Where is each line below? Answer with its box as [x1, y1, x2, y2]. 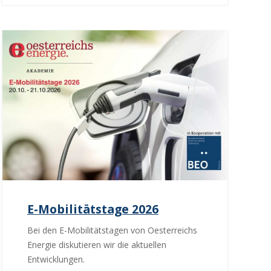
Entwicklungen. [27, 253, 85, 265]
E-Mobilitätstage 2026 [27, 200, 158, 217]
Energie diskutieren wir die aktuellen [27, 238, 166, 250]
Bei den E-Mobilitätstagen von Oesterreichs [27, 224, 197, 236]
